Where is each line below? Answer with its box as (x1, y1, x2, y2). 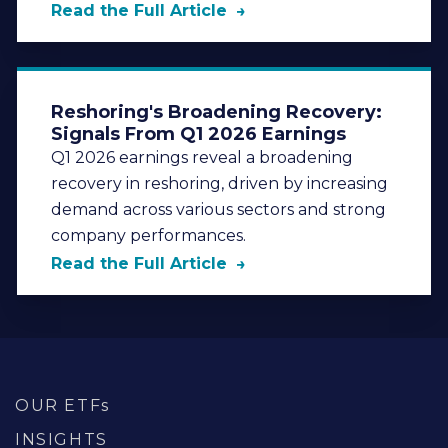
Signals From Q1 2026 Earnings (51, 123, 346, 146)
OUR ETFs (15, 395, 110, 415)
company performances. (51, 226, 246, 246)
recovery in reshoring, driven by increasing (51, 174, 388, 194)
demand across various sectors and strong (51, 200, 386, 220)
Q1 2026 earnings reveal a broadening (51, 148, 353, 168)
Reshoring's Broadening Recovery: (51, 101, 382, 124)
